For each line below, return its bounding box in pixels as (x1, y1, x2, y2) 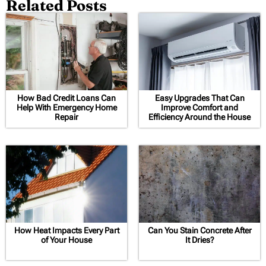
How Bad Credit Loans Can (17, 93, 116, 103)
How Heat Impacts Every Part (14, 225, 119, 235)
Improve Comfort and (161, 102, 238, 112)
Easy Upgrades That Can (154, 93, 245, 103)
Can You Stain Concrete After (147, 225, 252, 235)
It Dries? (185, 235, 214, 245)
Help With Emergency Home (16, 102, 117, 112)
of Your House (41, 235, 92, 245)
